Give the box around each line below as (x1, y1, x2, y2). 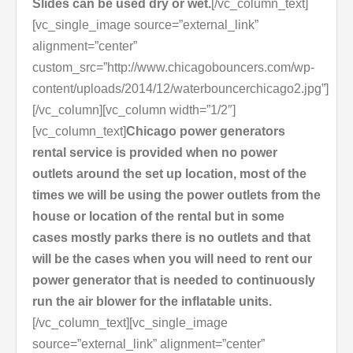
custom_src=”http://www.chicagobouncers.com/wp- (32, 61, 314, 75)
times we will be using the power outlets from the (32, 188, 321, 203)
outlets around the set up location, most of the (32, 167, 307, 181)
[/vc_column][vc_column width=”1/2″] (32, 103, 236, 117)
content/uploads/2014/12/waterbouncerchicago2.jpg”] (32, 82, 329, 96)
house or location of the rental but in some (32, 210, 284, 224)
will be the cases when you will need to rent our (32, 252, 312, 266)
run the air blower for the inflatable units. (32, 295, 272, 309)
